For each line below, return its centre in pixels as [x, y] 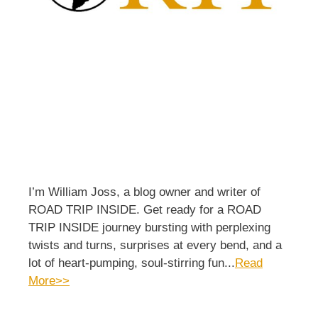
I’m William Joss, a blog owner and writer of [144, 192]
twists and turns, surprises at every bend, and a [155, 245]
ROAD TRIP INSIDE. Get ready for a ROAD [145, 210]
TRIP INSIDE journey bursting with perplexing [149, 227]
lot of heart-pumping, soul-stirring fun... [132, 263]
